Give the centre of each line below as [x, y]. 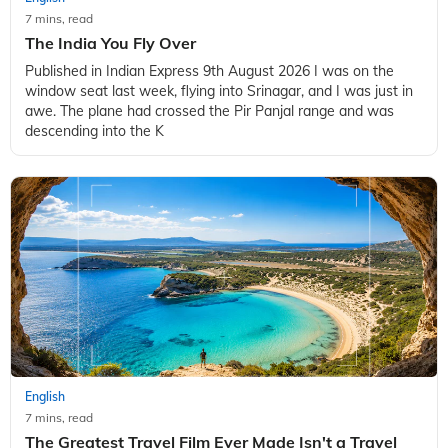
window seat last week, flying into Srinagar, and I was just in [219, 91]
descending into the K [94, 131]
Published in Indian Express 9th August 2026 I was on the [209, 71]
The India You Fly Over [110, 43]
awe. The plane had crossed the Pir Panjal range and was [209, 111]
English [45, 397]
